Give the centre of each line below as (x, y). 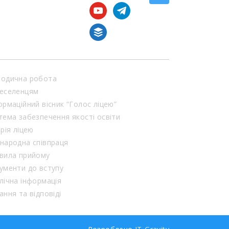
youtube (106, 9)
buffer (102, 30)
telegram (131, 9)
